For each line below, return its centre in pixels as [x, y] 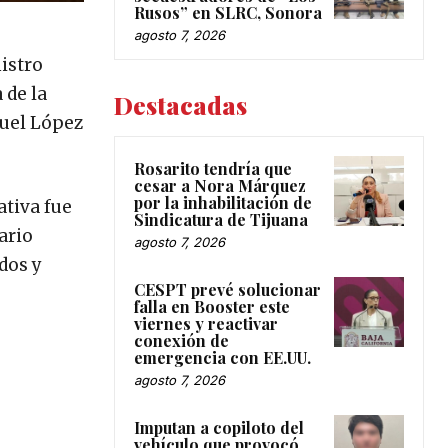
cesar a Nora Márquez [220, 185]
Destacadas [180, 104]
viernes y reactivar [206, 323]
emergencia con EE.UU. [222, 357]
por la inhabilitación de [223, 202]
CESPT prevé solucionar [227, 289]
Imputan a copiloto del [219, 427]
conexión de [181, 340]
